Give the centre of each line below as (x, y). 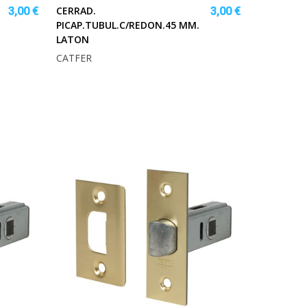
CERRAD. (76, 11)
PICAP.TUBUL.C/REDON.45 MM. (128, 25)
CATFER (74, 58)
